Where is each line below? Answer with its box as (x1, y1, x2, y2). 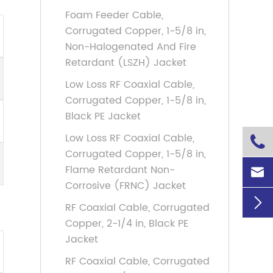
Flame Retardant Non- (65, 162, 175, 178)
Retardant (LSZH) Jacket (65, 55, 186, 71)
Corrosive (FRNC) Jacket (65, 178, 186, 194)
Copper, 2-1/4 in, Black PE (65, 216, 188, 232)
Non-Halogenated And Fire (65, 39, 196, 55)
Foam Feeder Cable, (65, 7, 163, 23)
